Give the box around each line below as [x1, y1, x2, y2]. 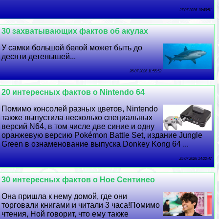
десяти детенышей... [1, 52, 76, 61]
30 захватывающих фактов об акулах [1, 26, 149, 35]
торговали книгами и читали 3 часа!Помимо [1, 200, 160, 209]
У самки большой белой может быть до [1, 43, 143, 52]
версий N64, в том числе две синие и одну [1, 122, 155, 131]
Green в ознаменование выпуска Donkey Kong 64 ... [1, 139, 189, 148]
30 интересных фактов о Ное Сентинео [1, 175, 155, 184]
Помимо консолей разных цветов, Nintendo [1, 104, 158, 113]
